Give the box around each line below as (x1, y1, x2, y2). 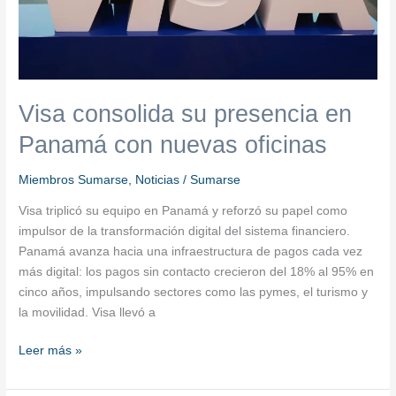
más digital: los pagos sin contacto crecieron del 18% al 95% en (19, 264, 375, 278)
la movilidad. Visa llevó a (19, 305, 156, 319)
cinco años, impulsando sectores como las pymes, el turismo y (19, 285, 369, 299)
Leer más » (19, 344, 83, 358)
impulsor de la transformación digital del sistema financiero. (19, 224, 351, 238)
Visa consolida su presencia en (19, 99, 353, 127)
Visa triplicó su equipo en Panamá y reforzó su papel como (19, 203, 348, 217)
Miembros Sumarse (19, 173, 129, 187)
